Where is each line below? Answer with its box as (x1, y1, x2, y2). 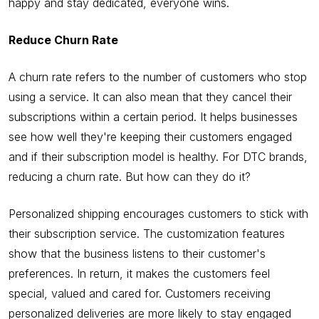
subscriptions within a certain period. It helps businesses (9, 109, 298, 124)
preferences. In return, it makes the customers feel (9, 266, 270, 281)
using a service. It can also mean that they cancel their (9, 89, 292, 104)
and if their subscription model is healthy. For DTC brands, (9, 149, 308, 164)
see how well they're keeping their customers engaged (9, 129, 292, 144)
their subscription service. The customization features (9, 226, 285, 241)
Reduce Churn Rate (9, 32, 118, 47)
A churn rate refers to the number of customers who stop (9, 69, 307, 84)
